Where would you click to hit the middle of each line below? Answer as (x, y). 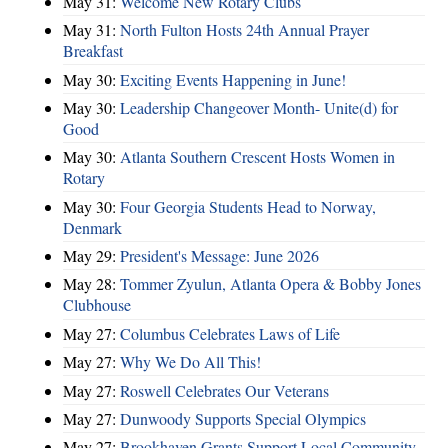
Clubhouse (97, 305)
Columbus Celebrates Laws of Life (230, 333)
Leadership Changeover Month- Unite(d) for (259, 107)
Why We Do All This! (190, 362)
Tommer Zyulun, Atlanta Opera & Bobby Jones (270, 284)
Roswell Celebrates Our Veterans (224, 390)
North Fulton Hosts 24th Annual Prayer (244, 30)
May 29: (91, 256)
